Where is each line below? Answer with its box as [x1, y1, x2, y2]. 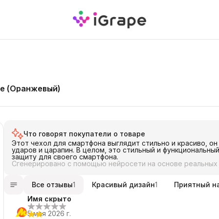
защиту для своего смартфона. [12, 153, 118, 161]
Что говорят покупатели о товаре [23, 130, 145, 138]
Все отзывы [32, 180, 73, 189]
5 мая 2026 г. [27, 209, 71, 218]
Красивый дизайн [92, 180, 155, 189]
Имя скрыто [27, 195, 71, 203]
